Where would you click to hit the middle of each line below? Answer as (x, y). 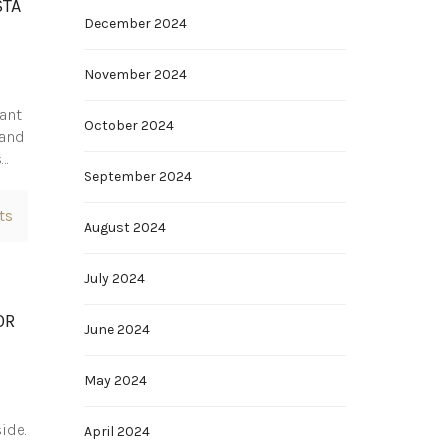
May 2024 (115, 380)
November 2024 (135, 74)
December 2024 (135, 23)
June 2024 (116, 329)
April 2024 (116, 431)
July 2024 (114, 278)
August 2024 (124, 227)
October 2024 (128, 125)
